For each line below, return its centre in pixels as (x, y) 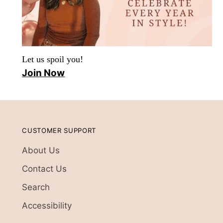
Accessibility (47, 206)
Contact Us (45, 169)
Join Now (44, 73)
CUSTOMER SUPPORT (59, 131)
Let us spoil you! (53, 59)
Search (36, 187)
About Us (41, 151)
